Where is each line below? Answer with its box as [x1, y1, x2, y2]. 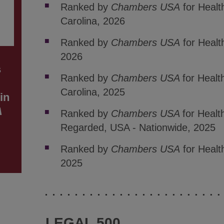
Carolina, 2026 [60, 15, 125, 26]
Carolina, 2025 [60, 86, 125, 97]
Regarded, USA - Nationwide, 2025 [60, 121, 215, 133]
